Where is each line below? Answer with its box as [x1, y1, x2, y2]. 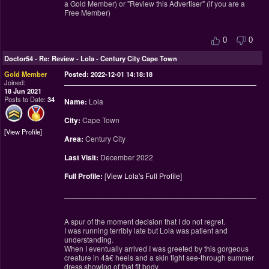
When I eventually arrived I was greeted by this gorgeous [64, 243, 249, 254]
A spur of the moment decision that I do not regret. [64, 216, 225, 227]
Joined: [4, 77, 25, 88]
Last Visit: [64, 152, 98, 163]
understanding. [64, 234, 113, 245]
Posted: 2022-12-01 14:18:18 [64, 69, 153, 79]
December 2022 [98, 152, 153, 163]
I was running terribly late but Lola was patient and [64, 225, 228, 236]
